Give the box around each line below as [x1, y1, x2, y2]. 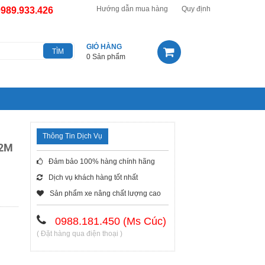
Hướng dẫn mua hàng [96, 5, 168, 13]
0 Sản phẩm [86, 53, 125, 61]
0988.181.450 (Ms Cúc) [55, 215, 166, 227]
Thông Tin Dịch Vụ [43, 132, 102, 140]
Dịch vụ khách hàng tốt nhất [49, 173, 138, 182]
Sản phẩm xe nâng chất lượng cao [50, 189, 161, 198]
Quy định [182, 5, 211, 13]
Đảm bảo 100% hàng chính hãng [49, 157, 155, 166]
